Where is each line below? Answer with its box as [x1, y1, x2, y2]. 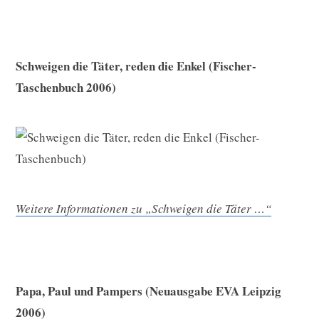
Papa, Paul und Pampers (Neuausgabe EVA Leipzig [16, 282, 281, 300]
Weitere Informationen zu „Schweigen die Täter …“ [16, 200, 271, 217]
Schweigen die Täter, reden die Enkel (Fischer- [16, 57, 256, 75]
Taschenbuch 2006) [16, 78, 116, 97]
